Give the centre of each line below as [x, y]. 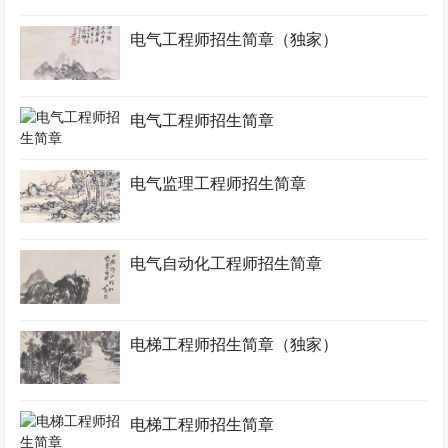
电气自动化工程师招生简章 [226, 264]
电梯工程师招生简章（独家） [234, 344]
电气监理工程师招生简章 [218, 183]
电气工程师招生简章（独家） [234, 40]
